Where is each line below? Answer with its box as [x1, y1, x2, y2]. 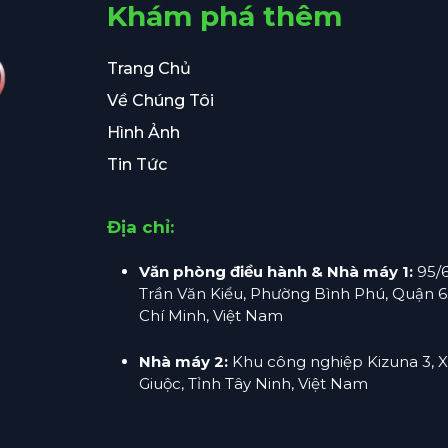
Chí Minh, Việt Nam [138, 305, 283, 325]
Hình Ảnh [106, 122, 180, 142]
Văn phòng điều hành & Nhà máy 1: [138, 261, 413, 281]
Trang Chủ [106, 58, 191, 78]
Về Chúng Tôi [106, 90, 214, 110]
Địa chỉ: [106, 216, 174, 237]
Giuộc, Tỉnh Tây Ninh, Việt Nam [138, 373, 368, 393]
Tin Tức [106, 154, 167, 174]
